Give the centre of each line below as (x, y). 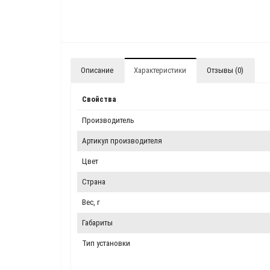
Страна (94, 182)
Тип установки (106, 243)
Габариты (97, 223)
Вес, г (91, 202)
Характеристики (160, 70)
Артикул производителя (122, 141)
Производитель (108, 120)
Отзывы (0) (225, 70)
